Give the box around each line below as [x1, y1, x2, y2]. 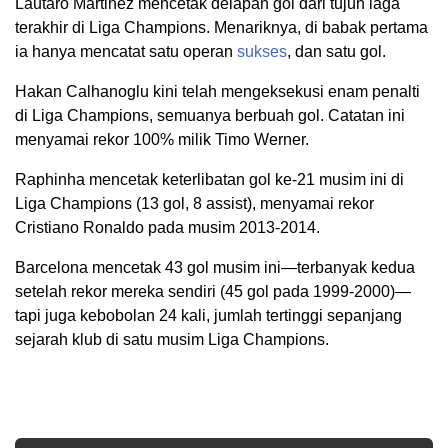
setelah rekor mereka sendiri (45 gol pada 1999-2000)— [15, 282, 411, 300]
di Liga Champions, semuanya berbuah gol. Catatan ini [15, 106, 405, 124]
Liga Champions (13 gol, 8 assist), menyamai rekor [15, 194, 374, 212]
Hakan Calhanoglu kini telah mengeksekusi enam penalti [15, 82, 420, 100]
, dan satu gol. [287, 42, 386, 60]
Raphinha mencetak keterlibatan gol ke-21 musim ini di [15, 170, 404, 188]
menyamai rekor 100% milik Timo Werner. [15, 130, 309, 148]
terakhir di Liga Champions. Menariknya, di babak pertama [15, 18, 428, 36]
